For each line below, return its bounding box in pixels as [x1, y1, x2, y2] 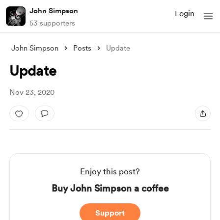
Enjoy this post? [80, 166, 140, 176]
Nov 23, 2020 [9, 88, 55, 97]
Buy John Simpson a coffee [51, 183, 169, 194]
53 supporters [29, 19, 75, 27]
